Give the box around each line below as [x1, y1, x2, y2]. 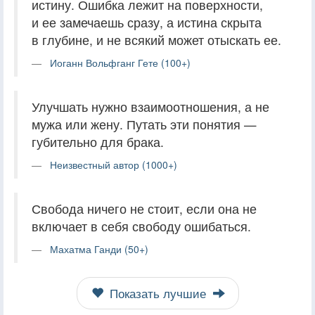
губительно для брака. [32, 132, 164, 150]
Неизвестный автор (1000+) [50, 157, 177, 172]
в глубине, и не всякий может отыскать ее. [32, 30, 281, 49]
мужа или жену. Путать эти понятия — [32, 115, 257, 133]
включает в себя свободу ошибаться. [32, 217, 251, 235]
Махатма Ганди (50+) [50, 241, 148, 256]
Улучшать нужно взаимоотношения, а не [32, 97, 269, 115]
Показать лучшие [105, 284, 210, 302]
